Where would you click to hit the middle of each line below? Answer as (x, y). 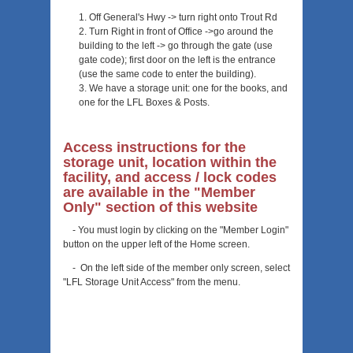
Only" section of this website (160, 208)
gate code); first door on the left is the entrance (177, 60)
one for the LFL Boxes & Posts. (147, 103)
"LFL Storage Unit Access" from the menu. (152, 282)
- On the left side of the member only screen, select (176, 268)
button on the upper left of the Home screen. (156, 245)
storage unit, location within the (170, 163)
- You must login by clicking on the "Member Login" (176, 230)
